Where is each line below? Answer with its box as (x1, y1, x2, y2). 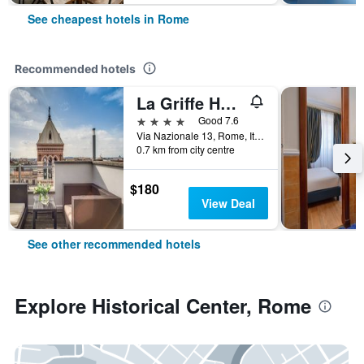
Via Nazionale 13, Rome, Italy (254, 128, 264, 142)
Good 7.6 (198, 113, 239, 127)
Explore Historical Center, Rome (15, 292, 311, 319)
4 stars (136, 112, 174, 128)
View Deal (201, 195, 255, 211)
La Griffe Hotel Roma (220, 91, 236, 115)
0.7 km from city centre (136, 142, 235, 156)
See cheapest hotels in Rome (28, 11, 189, 27)
